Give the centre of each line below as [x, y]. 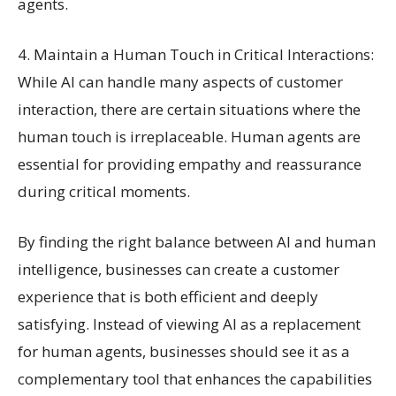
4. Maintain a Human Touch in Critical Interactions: [196, 54]
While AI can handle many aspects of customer [180, 81]
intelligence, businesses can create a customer [179, 269]
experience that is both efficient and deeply [168, 296]
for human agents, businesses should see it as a [184, 351]
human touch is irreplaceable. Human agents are [189, 136]
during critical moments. [104, 191]
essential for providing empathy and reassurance [190, 164]
